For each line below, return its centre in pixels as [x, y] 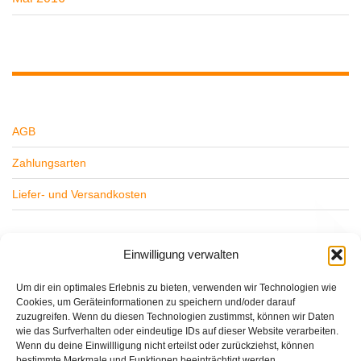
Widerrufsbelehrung [62, 250]
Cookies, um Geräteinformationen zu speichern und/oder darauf [156, 302]
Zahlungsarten [49, 163]
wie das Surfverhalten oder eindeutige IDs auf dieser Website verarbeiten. [177, 331]
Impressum [41, 313]
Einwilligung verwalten [180, 254]
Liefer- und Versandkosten [79, 195]
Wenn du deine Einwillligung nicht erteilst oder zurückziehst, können [165, 346]
